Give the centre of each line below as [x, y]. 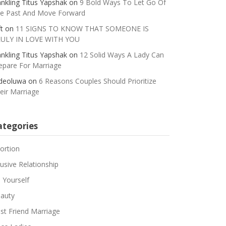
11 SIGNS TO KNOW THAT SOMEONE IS [82, 28]
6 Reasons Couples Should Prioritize [97, 81]
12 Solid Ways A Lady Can [122, 54]
